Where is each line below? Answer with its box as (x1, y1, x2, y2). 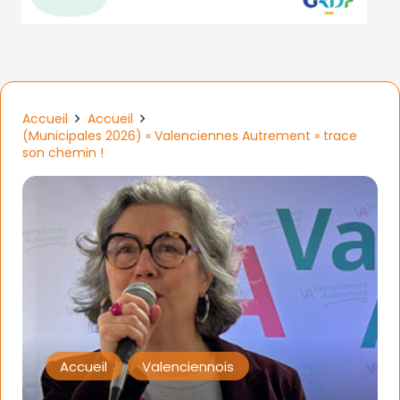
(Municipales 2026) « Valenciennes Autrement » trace (22, 127, 357, 145)
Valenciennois (142, 356, 235, 376)
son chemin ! (22, 144, 104, 162)
